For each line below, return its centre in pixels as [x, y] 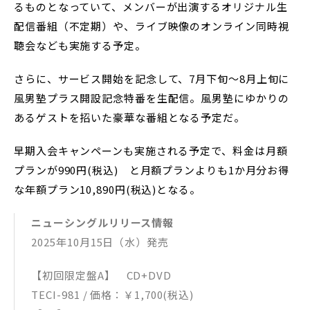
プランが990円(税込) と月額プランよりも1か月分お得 [152, 170]
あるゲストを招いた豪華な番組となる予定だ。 [129, 117]
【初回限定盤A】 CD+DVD [107, 275]
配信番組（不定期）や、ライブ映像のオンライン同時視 [152, 26]
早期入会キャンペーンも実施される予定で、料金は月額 [151, 150]
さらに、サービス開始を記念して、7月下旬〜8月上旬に [152, 78]
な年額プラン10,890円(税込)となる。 [107, 189]
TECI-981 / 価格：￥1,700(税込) [118, 294]
